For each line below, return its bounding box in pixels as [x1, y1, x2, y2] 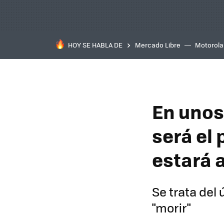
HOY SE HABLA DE [68, 40, 122, 49]
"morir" [152, 199, 190, 216]
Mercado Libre [135, 40, 180, 49]
